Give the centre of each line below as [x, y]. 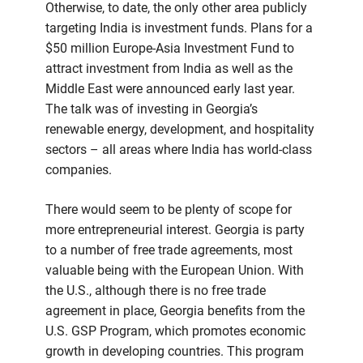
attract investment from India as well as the [169, 69]
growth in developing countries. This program [175, 352]
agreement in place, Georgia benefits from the [175, 311]
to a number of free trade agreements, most [169, 250]
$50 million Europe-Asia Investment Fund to [170, 49]
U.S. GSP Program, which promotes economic [175, 331]
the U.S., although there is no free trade [156, 291]
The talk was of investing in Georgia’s [152, 109]
